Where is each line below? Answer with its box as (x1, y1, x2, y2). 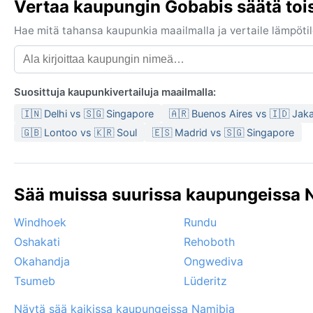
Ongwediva (184, 254, 243, 269)
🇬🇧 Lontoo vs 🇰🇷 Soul (22, 126, 137, 139)
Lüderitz (184, 274, 227, 289)
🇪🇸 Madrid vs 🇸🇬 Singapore (152, 126, 294, 139)
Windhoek (14, 215, 66, 230)
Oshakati (14, 235, 60, 249)
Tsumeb (14, 274, 55, 289)
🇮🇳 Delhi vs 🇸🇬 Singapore (22, 108, 154, 120)
